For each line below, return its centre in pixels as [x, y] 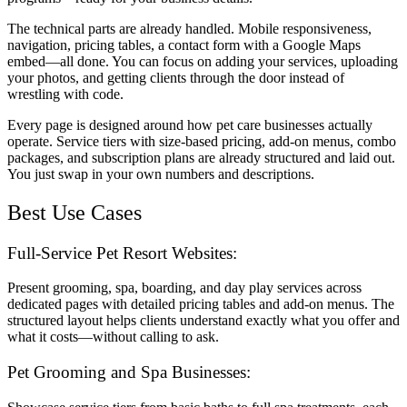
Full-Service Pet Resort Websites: [122, 253]
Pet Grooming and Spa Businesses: [129, 372]
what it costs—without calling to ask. [113, 337]
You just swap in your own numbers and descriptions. [161, 174]
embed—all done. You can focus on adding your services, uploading [203, 61]
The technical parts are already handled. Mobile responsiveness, [189, 28]
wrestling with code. [65, 94]
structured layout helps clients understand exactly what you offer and [203, 321]
